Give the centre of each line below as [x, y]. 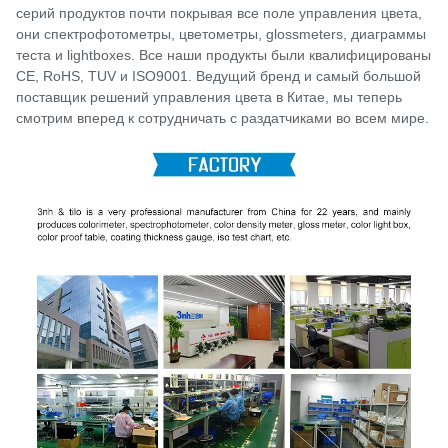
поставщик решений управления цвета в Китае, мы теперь [209, 97]
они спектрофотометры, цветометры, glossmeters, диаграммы [221, 34]
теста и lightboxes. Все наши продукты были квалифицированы [223, 55]
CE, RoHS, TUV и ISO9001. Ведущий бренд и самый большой [218, 76]
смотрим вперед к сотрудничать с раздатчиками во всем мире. [222, 118]
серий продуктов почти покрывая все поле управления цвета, [219, 13]
